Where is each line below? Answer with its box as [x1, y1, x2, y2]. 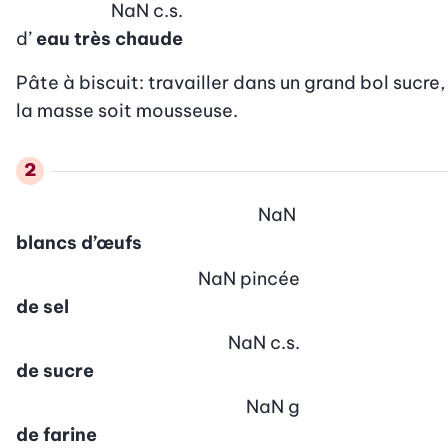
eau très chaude [36, 26, 183, 50]
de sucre [16, 358, 94, 382]
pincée [239, 266, 300, 290]
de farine [16, 422, 97, 446]
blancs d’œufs [16, 230, 142, 254]
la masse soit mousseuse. [16, 98, 238, 122]
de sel [16, 294, 69, 318]
